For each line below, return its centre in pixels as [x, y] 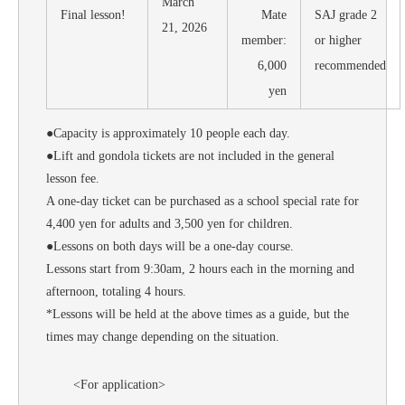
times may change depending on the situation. [163, 336]
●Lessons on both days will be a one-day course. [170, 246]
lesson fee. [73, 178]
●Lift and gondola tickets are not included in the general [190, 155]
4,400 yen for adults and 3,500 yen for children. [170, 223]
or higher [338, 40]
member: [264, 40]
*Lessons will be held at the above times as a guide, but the [198, 314]
